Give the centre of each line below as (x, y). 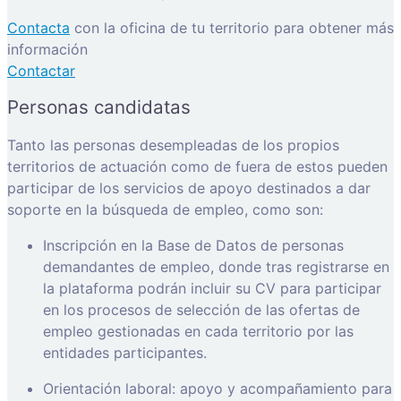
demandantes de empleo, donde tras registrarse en (216, 266)
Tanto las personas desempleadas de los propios (173, 145)
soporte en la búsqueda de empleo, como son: (165, 209)
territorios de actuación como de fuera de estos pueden (197, 166)
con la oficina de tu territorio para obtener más (232, 28)
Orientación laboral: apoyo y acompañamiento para (218, 388)
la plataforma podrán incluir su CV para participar (212, 288)
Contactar (41, 71)
